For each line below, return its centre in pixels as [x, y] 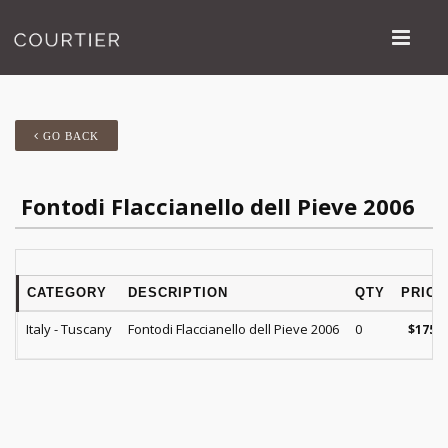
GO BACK [69, 136]
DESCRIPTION [178, 292]
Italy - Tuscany [69, 329]
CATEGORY [67, 292]
